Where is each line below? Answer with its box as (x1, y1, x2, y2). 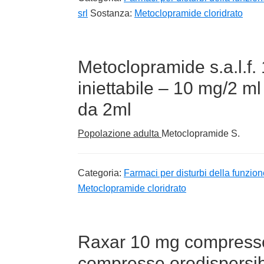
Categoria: (78, 167, 124, 178)
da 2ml (78, 99, 131, 119)
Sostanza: (90, 8, 134, 18)
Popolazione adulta (78, 128, 161, 138)
